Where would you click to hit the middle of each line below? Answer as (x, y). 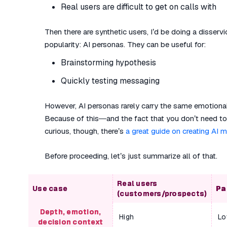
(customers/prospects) (162, 194)
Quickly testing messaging (110, 81)
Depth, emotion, (70, 212)
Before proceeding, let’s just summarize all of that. (131, 156)
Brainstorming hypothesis (108, 63)
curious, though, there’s (85, 131)
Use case (50, 188)
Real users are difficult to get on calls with (139, 7)
